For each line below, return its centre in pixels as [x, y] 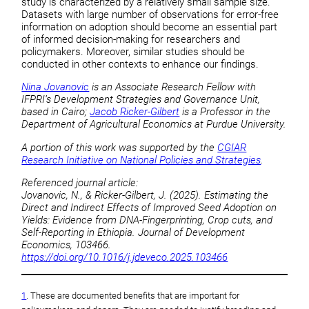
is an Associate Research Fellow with [173, 87]
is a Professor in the [225, 112]
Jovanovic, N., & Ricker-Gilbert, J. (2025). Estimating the [145, 196]
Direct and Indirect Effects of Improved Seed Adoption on [149, 208]
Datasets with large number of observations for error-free [150, 14]
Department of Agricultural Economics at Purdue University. [154, 124]
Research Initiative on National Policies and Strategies [141, 160]
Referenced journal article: [80, 183]
